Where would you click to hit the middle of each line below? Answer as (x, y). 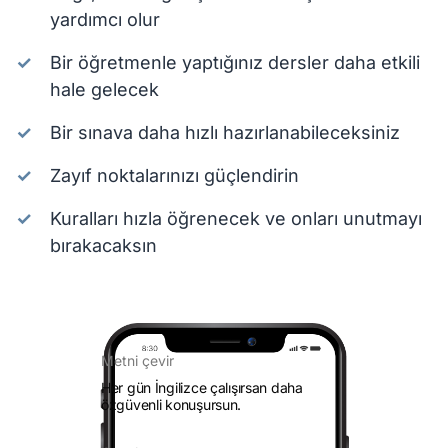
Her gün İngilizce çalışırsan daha (202, 387)
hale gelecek (104, 89)
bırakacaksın (103, 245)
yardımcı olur (105, 19)
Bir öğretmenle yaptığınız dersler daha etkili (235, 62)
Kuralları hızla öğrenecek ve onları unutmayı (236, 218)
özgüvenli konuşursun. (171, 404)
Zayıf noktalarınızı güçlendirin (174, 175)
